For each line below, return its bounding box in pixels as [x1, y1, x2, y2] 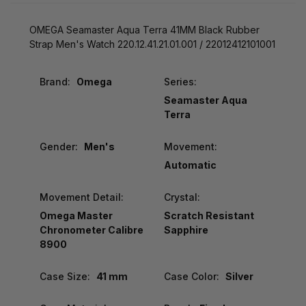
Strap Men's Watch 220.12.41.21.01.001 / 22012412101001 [29, 38, 275, 50]
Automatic [163, 158, 217, 171]
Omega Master [40, 209, 113, 221]
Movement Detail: [40, 191, 124, 203]
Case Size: [40, 270, 90, 282]
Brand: [40, 75, 70, 87]
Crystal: [163, 191, 200, 203]
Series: [163, 75, 197, 87]
